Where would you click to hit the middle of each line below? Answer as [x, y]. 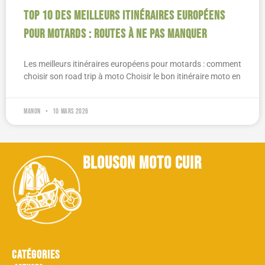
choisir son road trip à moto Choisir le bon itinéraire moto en [132, 77]
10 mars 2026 [70, 112]
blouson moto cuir [142, 164]
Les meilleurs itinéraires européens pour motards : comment [132, 64]
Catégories [36, 255]
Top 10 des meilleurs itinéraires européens [125, 16]
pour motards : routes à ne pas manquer [115, 34]
